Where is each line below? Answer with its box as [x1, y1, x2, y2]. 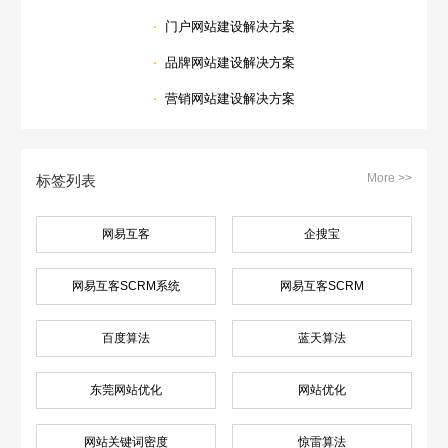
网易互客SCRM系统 [72, 278, 181, 293]
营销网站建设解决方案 [165, 91, 295, 107]
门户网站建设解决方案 [165, 19, 295, 35]
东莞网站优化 [90, 383, 163, 398]
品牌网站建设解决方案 [165, 55, 295, 71]
